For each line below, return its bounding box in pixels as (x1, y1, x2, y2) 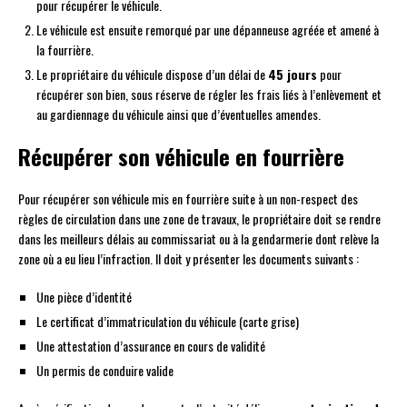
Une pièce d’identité (36, 286, 132, 306)
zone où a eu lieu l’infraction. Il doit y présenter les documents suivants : (18, 248, 359, 268)
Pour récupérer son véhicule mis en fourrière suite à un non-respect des (18, 188, 358, 208)
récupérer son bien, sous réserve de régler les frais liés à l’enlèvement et (36, 84, 382, 104)
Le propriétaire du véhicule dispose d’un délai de (36, 64, 268, 84)
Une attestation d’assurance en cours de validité (36, 335, 265, 355)
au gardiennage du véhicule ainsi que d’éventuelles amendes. (36, 104, 321, 124)
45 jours (268, 64, 317, 84)
